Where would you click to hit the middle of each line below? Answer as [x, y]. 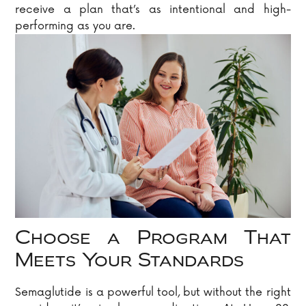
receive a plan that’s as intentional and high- [153, 10]
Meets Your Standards [130, 261]
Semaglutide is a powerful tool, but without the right [153, 292]
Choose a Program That [153, 239]
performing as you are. [75, 26]
